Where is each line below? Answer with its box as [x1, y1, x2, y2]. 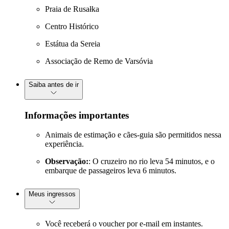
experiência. [45, 140, 84, 149]
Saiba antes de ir [29, 80, 79, 88]
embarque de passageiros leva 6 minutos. [45, 166, 176, 175]
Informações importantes [25, 109, 129, 121]
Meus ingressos [29, 190, 76, 198]
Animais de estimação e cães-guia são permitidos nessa [45, 130, 221, 140]
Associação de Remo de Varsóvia [45, 56, 153, 65]
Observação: [45, 157, 88, 166]
